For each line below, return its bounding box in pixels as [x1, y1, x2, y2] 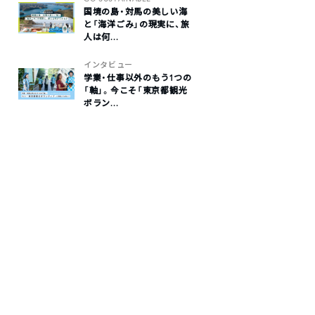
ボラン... [84, 98, 119, 108]
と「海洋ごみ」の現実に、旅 [84, 19, 190, 30]
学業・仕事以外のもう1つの [84, 72, 192, 83]
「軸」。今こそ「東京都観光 [84, 85, 188, 96]
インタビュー [84, 60, 133, 70]
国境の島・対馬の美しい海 [84, 6, 188, 17]
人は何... [84, 32, 119, 42]
